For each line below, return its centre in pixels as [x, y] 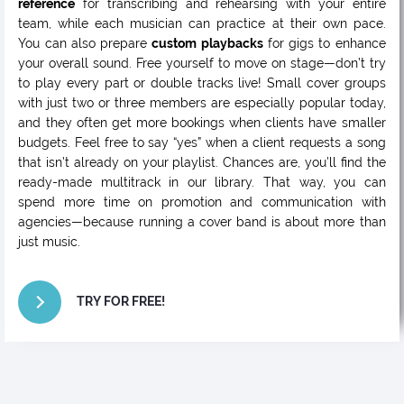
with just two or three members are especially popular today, [202, 103]
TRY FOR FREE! [121, 302]
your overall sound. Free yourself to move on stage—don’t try [202, 64]
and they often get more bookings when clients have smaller [202, 123]
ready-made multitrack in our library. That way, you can [202, 183]
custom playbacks [207, 44]
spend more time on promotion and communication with [202, 202]
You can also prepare [85, 44]
